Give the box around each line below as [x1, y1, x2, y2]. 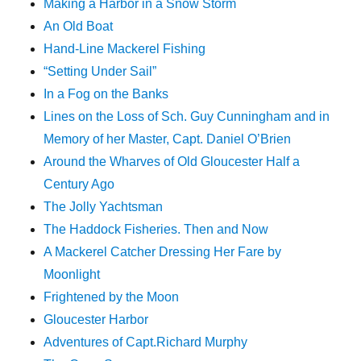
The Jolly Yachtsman [44, 200, 164, 214]
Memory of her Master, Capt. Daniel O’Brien [44, 132, 292, 147]
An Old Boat [44, 19, 114, 34]
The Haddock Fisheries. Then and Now [44, 222, 269, 237]
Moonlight [44, 268, 101, 282]
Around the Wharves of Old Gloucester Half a [44, 155, 301, 169]
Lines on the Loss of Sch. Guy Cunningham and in [44, 110, 330, 124]
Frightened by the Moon [44, 290, 180, 305]
